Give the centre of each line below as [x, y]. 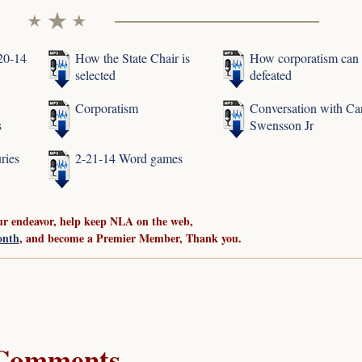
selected [96, 75]
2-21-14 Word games [129, 158]
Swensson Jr [282, 125]
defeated [271, 75]
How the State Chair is [133, 58]
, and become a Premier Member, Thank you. [130, 238]
